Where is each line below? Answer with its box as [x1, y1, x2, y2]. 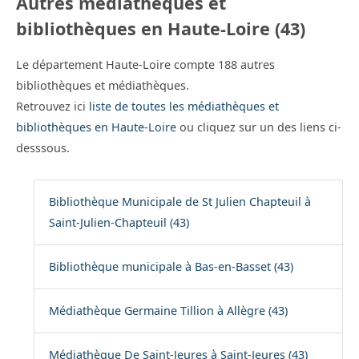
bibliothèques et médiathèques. [16, 78, 189, 94]
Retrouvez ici [16, 99, 89, 115]
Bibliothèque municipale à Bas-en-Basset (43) [48, 259, 293, 275]
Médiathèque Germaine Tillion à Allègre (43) [48, 303, 288, 319]
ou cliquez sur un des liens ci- [179, 119, 341, 135]
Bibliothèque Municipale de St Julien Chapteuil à [48, 194, 311, 210]
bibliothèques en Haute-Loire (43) [16, 16, 305, 40]
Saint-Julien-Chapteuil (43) [48, 215, 189, 231]
